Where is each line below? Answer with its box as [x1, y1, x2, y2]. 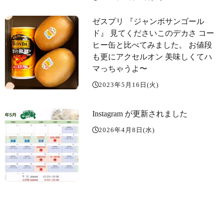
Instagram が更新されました [92, 109, 188, 118]
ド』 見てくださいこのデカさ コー [92, 28, 214, 37]
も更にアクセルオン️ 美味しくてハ [92, 52, 212, 61]
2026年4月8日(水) [99, 126, 155, 134]
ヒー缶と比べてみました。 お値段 [92, 40, 212, 49]
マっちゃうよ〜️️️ [92, 64, 147, 73]
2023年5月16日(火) [99, 81, 159, 88]
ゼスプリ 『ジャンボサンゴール [92, 17, 204, 26]
